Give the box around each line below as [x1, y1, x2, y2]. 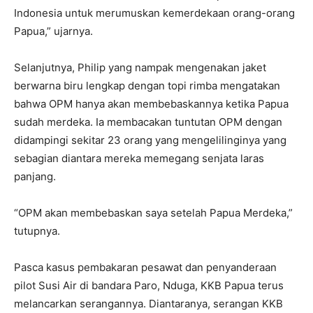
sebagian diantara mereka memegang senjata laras [14, 152, 264, 165]
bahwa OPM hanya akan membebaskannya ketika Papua [14, 97, 289, 110]
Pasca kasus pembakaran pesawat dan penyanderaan [14, 261, 277, 274]
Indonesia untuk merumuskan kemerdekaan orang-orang [14, 6, 295, 20]
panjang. [14, 170, 56, 183]
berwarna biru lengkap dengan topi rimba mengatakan [14, 79, 280, 92]
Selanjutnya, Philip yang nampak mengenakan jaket [14, 61, 266, 74]
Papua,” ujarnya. [14, 24, 93, 38]
